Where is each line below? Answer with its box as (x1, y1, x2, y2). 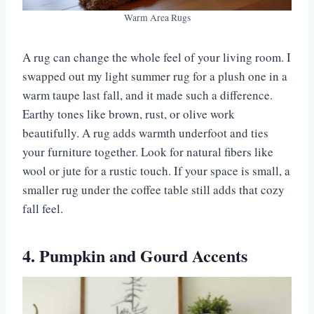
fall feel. (22, 200, 63, 217)
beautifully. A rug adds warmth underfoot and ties (22, 125, 268, 142)
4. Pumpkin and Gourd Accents (22, 243, 247, 268)
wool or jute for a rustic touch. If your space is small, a (22, 163, 290, 179)
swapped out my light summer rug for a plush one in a (22, 68, 287, 85)
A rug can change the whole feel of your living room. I (22, 49, 291, 66)
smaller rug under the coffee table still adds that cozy (22, 182, 285, 198)
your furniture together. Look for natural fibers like (22, 144, 273, 161)
